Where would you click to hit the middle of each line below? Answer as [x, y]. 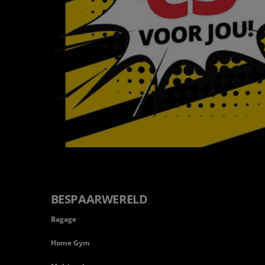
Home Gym [70, 243]
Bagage [63, 219]
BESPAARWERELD [99, 199]
